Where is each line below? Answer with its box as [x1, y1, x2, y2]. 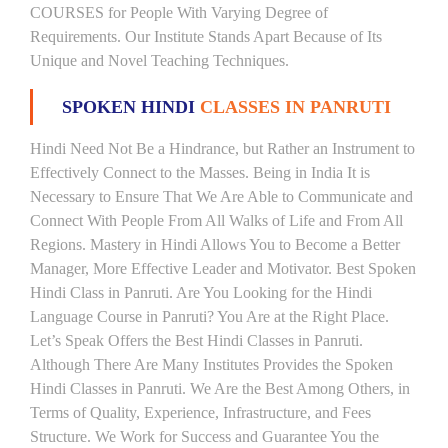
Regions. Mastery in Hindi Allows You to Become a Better [30, 236, 400, 253]
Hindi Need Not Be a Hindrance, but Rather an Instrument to [30, 140, 415, 157]
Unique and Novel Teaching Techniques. [30, 52, 289, 69]
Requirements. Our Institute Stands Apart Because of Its [30, 28, 382, 45]
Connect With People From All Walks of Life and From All [30, 212, 403, 229]
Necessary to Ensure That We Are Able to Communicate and [30, 188, 413, 205]
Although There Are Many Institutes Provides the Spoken [30, 356, 393, 373]
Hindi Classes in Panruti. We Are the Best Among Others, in [30, 380, 410, 397]
